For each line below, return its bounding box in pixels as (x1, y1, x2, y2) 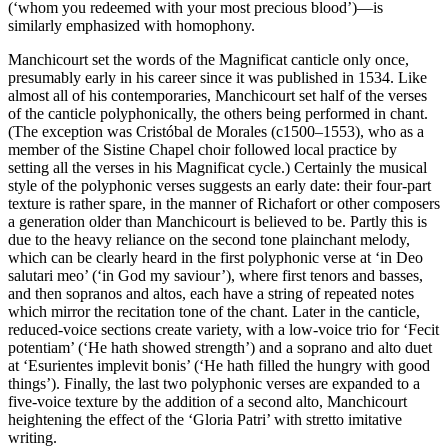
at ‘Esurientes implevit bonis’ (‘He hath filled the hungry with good (8, 357, 430, 374)
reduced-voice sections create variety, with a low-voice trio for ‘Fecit (8, 321, 439, 338)
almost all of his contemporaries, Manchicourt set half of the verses (8, 87, 427, 104)
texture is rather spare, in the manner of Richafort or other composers (8, 195, 440, 212)
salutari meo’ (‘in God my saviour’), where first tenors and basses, (8, 267, 423, 284)
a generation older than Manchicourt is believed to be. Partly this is (8, 213, 427, 230)
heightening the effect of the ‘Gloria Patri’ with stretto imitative (8, 411, 402, 428)
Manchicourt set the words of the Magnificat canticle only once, (8, 51, 409, 68)
